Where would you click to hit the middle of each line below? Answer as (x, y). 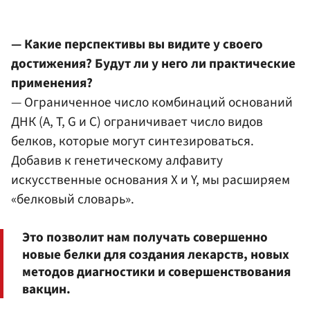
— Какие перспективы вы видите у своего (137, 45)
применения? (52, 83)
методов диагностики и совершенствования (156, 272)
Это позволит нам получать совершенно (145, 238)
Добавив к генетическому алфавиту (117, 161)
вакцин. (46, 290)
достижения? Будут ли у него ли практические (153, 64)
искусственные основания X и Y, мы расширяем (151, 180)
